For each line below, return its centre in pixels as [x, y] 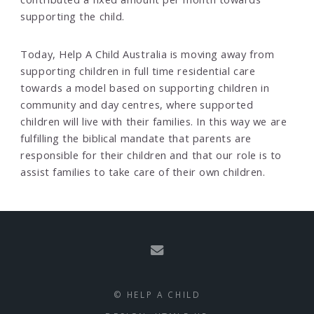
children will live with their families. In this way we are [154, 121]
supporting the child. [73, 16]
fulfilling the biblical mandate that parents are [136, 138]
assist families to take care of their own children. [143, 171]
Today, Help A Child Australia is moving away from [148, 54]
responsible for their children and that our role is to [151, 155]
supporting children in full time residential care [138, 70]
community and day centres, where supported [137, 104]
